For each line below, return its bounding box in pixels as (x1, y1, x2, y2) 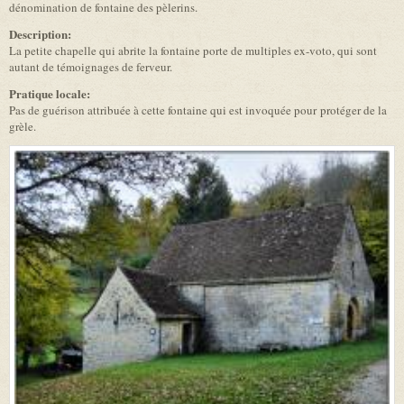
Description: (9, 25, 75, 43)
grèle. (9, 118, 36, 135)
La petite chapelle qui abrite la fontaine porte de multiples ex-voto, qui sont (9, 42, 377, 60)
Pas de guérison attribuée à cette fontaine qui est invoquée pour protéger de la (9, 102, 387, 119)
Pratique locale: (9, 85, 94, 103)
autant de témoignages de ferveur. (9, 59, 172, 76)
